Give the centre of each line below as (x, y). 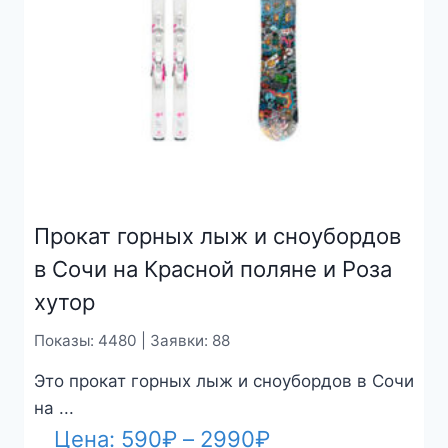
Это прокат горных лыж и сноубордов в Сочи (223, 380)
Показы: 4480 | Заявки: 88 (131, 340)
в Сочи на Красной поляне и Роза (212, 268)
